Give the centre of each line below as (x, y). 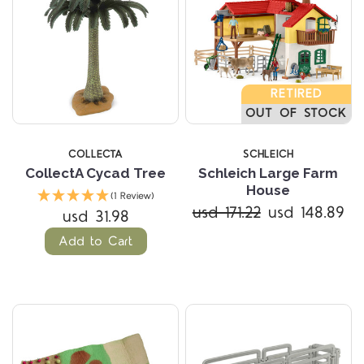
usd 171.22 (226, 213)
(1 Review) (132, 197)
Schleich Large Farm (269, 173)
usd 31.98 (95, 217)
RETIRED (296, 94)
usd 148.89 (306, 213)
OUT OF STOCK (296, 114)
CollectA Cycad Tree (96, 173)
